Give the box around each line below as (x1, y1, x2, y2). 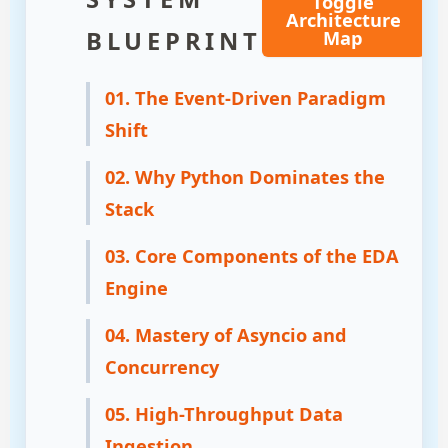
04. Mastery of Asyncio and (104, 323, 347, 348)
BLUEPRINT (85, 25, 262, 58)
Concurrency (104, 355, 219, 380)
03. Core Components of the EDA (104, 244, 399, 269)
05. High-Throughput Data (104, 402, 343, 427)
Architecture (285, 8, 401, 33)
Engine (104, 276, 168, 301)
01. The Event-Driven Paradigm (104, 86, 386, 111)
